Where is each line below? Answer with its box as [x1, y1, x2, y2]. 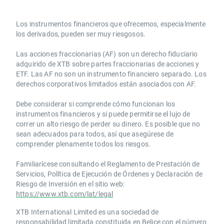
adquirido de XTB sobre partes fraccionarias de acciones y [16, 59, 199, 69]
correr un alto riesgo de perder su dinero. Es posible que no [16, 119, 200, 129]
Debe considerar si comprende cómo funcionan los [16, 99, 175, 109]
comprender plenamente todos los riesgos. [16, 139, 150, 149]
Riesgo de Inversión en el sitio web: [16, 179, 125, 189]
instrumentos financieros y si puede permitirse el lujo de [16, 109, 190, 119]
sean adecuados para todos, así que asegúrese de [16, 129, 174, 139]
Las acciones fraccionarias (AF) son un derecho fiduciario [16, 49, 198, 59]
